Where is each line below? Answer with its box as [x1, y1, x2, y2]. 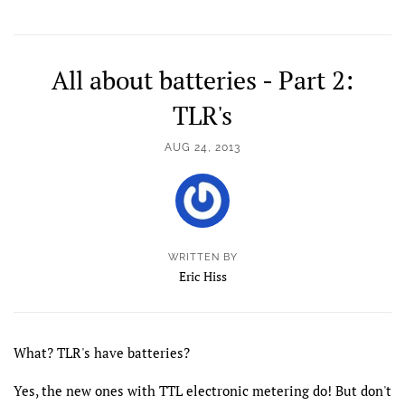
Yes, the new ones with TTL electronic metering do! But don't [14, 381, 391, 400]
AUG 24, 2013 [165, 141, 240, 154]
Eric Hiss [178, 268, 227, 285]
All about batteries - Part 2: [52, 63, 353, 97]
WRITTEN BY [167, 251, 238, 263]
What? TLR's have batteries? [14, 344, 190, 362]
